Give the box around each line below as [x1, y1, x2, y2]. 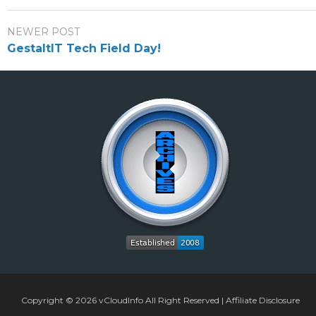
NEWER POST [7, 25, 80, 39]
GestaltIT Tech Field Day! [7, 42, 161, 55]
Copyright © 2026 [21, 295, 99, 306]
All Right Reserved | [143, 295, 226, 306]
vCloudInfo [99, 295, 143, 306]
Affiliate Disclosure [226, 295, 300, 306]
